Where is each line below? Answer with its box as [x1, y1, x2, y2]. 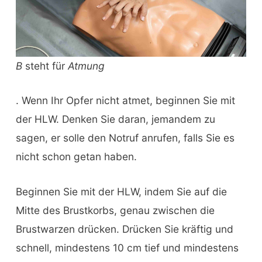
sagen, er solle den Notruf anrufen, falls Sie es [15, 132, 235, 144]
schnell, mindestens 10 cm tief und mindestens [15, 242, 239, 254]
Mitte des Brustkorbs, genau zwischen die [15, 204, 215, 217]
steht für [22, 59, 68, 72]
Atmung [67, 59, 105, 72]
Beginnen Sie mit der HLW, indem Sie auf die [15, 185, 227, 198]
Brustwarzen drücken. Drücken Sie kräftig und [15, 223, 233, 236]
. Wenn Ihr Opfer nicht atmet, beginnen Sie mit [15, 94, 235, 107]
